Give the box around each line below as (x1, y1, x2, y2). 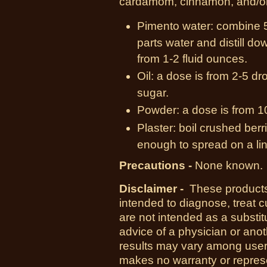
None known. (195, 159, 263, 172)
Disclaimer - (119, 182, 187, 195)
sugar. (137, 86, 169, 99)
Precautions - (119, 159, 192, 172)
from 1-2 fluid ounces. (137, 52, 247, 65)
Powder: (137, 104, 179, 116)
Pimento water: (137, 20, 213, 32)
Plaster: (137, 122, 176, 134)
